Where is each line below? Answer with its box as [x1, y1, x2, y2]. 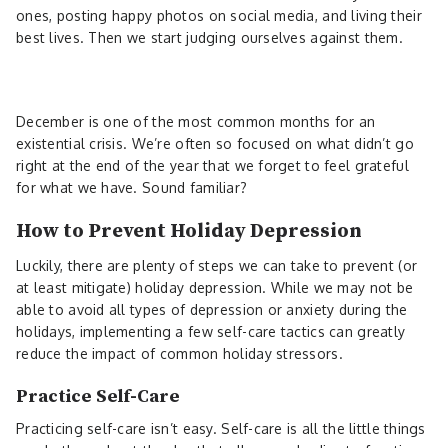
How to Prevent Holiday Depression [16, 218, 362, 244]
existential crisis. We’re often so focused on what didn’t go [16, 134, 414, 152]
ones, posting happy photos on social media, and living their [16, 6, 422, 24]
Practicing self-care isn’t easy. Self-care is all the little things [16, 419, 426, 437]
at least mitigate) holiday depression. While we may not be [16, 278, 414, 296]
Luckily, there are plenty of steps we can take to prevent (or [16, 256, 418, 274]
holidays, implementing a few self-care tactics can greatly [16, 322, 406, 340]
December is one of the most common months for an [16, 112, 376, 130]
